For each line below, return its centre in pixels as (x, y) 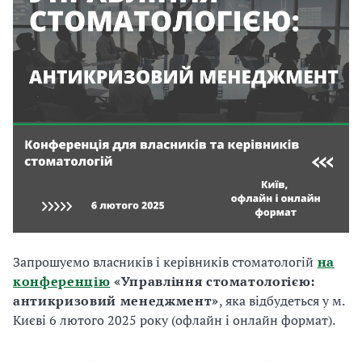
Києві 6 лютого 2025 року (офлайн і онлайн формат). (174, 320)
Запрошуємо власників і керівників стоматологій (163, 262)
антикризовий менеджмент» (116, 301)
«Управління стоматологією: (213, 281)
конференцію (62, 281)
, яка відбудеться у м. (281, 301)
